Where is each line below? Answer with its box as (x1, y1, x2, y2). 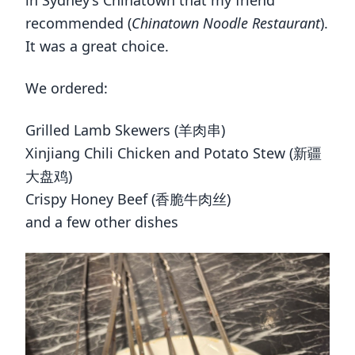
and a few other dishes (25, 212, 178, 232)
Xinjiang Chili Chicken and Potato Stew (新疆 (25, 143, 322, 163)
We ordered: (25, 78, 108, 98)
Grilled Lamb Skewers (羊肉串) (25, 120, 225, 140)
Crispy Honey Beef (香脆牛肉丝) (25, 189, 231, 209)
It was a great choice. (25, 36, 169, 56)
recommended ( (25, 13, 132, 33)
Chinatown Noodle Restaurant (132, 13, 320, 33)
